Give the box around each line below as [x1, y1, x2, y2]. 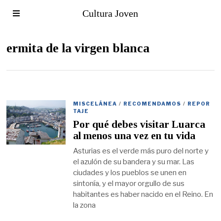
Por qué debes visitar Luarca [73, 118, 206, 131]
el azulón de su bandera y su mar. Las [73, 157, 195, 166]
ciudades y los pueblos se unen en [73, 168, 187, 177]
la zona [73, 200, 96, 210]
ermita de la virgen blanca [6, 41, 150, 55]
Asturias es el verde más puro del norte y [73, 146, 209, 155]
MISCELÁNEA [73, 101, 117, 107]
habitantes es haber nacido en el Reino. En [73, 189, 214, 199]
